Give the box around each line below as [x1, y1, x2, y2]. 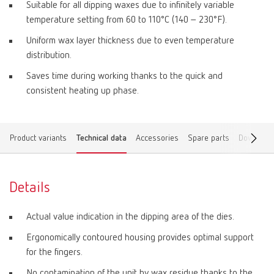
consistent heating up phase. [26, 86, 139, 96]
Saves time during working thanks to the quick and [26, 72, 223, 81]
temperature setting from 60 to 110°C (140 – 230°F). [26, 15, 227, 25]
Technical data [76, 134, 127, 143]
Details [9, 180, 50, 195]
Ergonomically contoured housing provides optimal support [26, 233, 254, 243]
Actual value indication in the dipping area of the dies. [26, 212, 234, 222]
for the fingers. [26, 248, 83, 257]
